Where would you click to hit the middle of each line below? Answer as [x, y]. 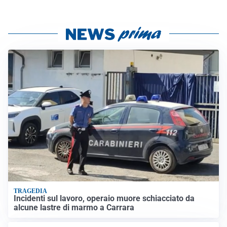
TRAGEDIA [31, 191]
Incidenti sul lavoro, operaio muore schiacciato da [104, 198]
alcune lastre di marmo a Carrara [74, 207]
